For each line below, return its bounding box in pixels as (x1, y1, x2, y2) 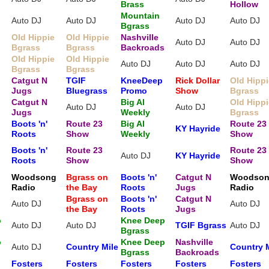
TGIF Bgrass (175, 220, 226, 230)
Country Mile (66, 242, 118, 252)
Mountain (121, 11, 160, 20)
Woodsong (11, 172, 56, 182)
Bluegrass (66, 86, 107, 95)
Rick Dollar (175, 76, 220, 85)
